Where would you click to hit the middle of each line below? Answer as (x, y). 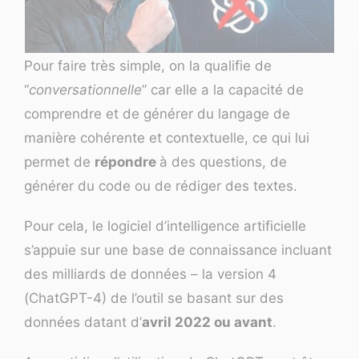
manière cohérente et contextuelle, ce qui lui (167, 137)
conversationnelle (85, 89)
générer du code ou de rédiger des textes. (163, 186)
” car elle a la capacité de (223, 89)
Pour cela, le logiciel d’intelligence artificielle (165, 226)
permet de (59, 161)
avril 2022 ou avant (207, 322)
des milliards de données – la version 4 (150, 274)
